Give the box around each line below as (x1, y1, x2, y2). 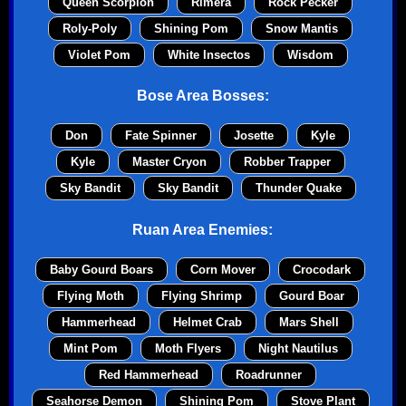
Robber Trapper (243, 155, 331, 169)
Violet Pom (67, 47, 130, 62)
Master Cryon (131, 155, 207, 169)
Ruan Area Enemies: (132, 221, 274, 237)
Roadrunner (236, 367, 303, 382)
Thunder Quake (255, 181, 342, 196)
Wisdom (286, 47, 333, 62)
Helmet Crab (173, 314, 243, 329)
